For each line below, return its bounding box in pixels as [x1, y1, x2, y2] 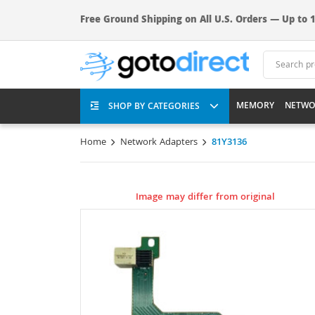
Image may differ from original [136, 190, 275, 205]
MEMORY [236, 98, 274, 114]
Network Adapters [120, 135, 198, 150]
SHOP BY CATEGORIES [108, 99, 202, 115]
